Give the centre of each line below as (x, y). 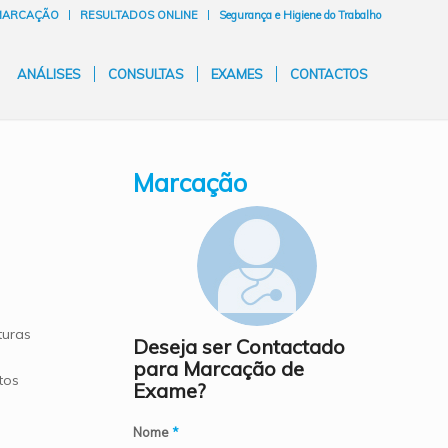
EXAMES (237, 74)
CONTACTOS (329, 74)
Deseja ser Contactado (238, 346)
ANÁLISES (49, 74)
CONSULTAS (146, 74)
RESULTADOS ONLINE (139, 15)
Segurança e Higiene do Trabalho (300, 15)
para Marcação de (218, 368)
